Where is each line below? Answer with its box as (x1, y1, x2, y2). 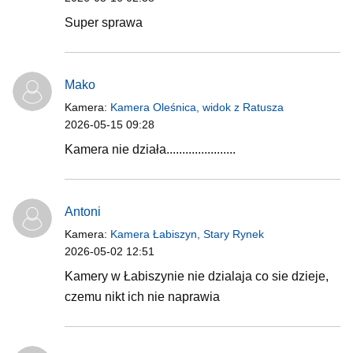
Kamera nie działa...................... (65, 142, 236, 156)
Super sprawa (65, 15, 143, 29)
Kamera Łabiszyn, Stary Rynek (110, 227, 264, 240)
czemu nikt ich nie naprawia (65, 289, 220, 303)
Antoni (65, 204, 101, 218)
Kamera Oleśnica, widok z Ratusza (110, 100, 284, 113)
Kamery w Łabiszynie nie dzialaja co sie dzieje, (65, 269, 329, 283)
